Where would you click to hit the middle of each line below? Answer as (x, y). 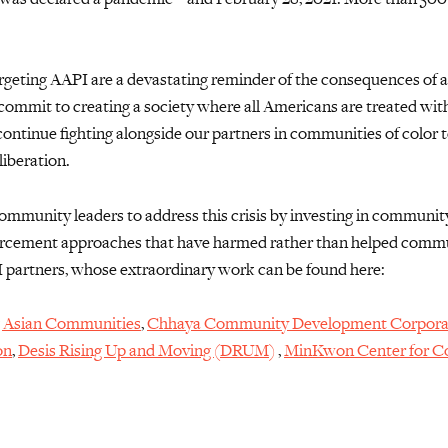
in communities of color (354, 133)
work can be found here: (301, 268)
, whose (92, 268)
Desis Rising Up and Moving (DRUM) (146, 350)
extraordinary (167, 268)
